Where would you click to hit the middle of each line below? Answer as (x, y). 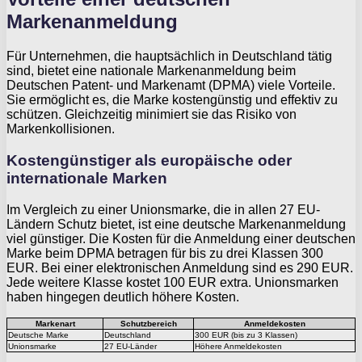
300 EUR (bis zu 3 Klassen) (246, 335)
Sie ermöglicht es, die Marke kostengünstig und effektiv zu (172, 100)
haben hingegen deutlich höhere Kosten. (123, 297)
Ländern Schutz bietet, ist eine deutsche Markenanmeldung (176, 224)
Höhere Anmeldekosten (238, 346)
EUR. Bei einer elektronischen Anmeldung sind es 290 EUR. (180, 267)
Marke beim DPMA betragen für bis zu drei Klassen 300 (165, 253)
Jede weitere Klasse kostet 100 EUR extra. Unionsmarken (173, 282)
